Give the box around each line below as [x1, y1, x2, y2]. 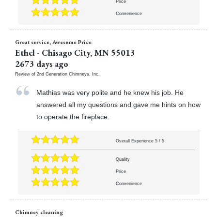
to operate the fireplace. [36, 113, 110, 121]
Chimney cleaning [15, 208, 63, 216]
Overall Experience [115, 139, 155, 144]
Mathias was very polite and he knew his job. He [36, 89, 184, 97]
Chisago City [41, 46, 90, 58]
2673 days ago [15, 58, 68, 69]
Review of [15, 71, 37, 77]
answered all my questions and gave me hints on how [36, 101, 201, 109]
